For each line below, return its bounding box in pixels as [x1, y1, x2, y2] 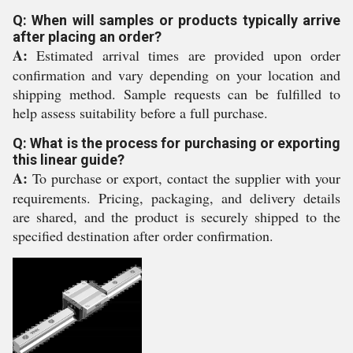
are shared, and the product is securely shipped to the [13, 207, 340, 226]
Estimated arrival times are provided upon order [28, 46, 340, 65]
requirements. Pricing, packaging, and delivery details [13, 188, 340, 207]
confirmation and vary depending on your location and [13, 65, 340, 84]
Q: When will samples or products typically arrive [13, 12, 340, 28]
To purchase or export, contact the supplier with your [28, 169, 340, 188]
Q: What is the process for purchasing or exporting [13, 135, 340, 151]
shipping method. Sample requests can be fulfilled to [13, 84, 340, 103]
